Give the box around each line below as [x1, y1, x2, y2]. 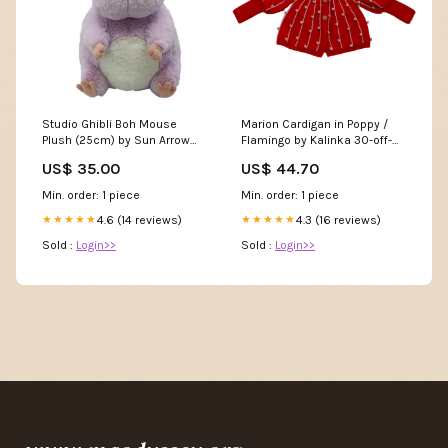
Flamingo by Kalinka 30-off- [241, 132, 392, 147]
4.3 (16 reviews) [296, 212, 381, 227]
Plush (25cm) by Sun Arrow [42, 132, 190, 147]
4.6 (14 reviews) [97, 212, 182, 227]
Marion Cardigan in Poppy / [241, 116, 388, 131]
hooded [42, 148, 84, 163]
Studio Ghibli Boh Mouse [42, 116, 177, 131]
